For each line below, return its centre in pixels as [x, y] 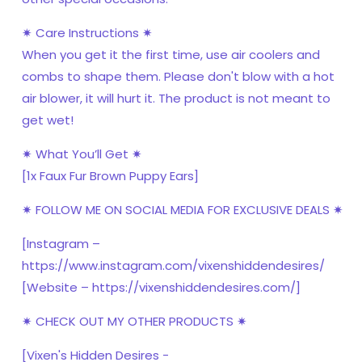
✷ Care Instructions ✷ [87, 33]
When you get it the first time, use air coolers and [171, 55]
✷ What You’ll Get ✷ [82, 154]
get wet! [48, 120]
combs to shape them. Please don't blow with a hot [178, 77]
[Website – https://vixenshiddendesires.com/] [161, 288]
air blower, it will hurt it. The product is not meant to [176, 99]
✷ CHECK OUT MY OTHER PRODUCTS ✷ [135, 322]
